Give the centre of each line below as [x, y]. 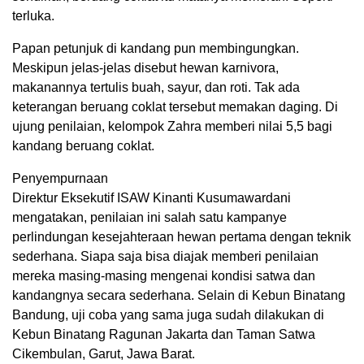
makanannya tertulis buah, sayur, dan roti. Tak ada [156, 88]
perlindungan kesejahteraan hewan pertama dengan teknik [182, 237]
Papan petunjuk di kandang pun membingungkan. [156, 49]
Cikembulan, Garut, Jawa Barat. [104, 354]
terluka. [33, 16]
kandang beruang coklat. [83, 146]
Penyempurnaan [60, 179]
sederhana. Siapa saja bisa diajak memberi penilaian [165, 257]
